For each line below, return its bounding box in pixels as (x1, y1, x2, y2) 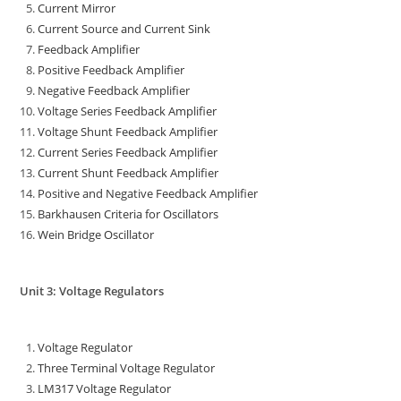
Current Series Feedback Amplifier (38, 144, 218, 161)
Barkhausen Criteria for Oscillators (38, 206, 219, 223)
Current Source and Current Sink (38, 21, 211, 38)
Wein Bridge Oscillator (38, 226, 155, 243)
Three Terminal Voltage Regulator (38, 360, 216, 377)
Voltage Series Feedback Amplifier (38, 103, 218, 120)
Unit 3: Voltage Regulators (20, 283, 165, 300)
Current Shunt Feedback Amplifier (38, 165, 219, 182)
